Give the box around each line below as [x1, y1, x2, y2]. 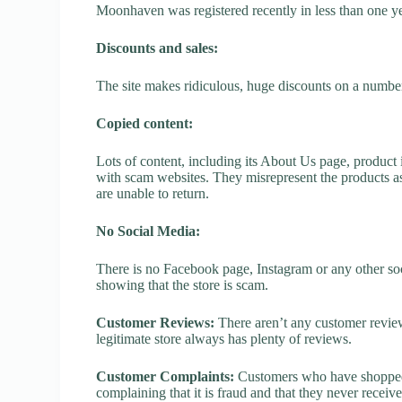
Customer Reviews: [96, 314, 215, 330]
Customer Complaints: [96, 368, 235, 384]
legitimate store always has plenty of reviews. [96, 330, 353, 346]
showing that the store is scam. [96, 276, 269, 293]
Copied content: [96, 115, 194, 131]
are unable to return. [96, 185, 210, 201]
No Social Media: [96, 223, 201, 239]
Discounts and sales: [96, 39, 219, 56]
